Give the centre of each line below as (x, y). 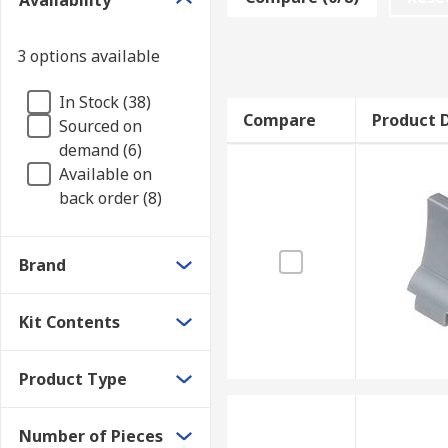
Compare (279, 120)
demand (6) (100, 150)
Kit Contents (69, 322)
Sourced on (100, 126)
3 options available (88, 56)
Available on (105, 174)
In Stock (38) (105, 102)
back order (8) (110, 198)
